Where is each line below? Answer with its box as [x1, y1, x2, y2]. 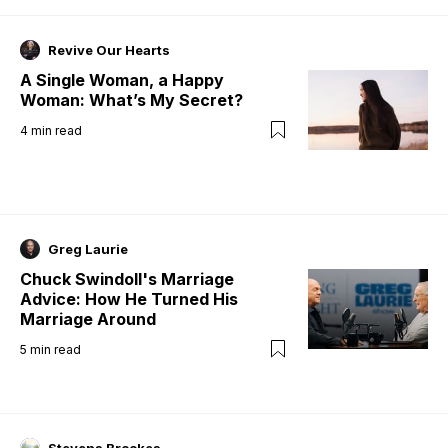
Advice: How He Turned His [20, 289, 238, 310]
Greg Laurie [48, 241, 128, 258]
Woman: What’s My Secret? [20, 90, 243, 111]
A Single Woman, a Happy [20, 70, 224, 91]
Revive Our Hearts [48, 42, 170, 59]
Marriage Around [20, 309, 156, 330]
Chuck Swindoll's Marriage [20, 269, 234, 290]
